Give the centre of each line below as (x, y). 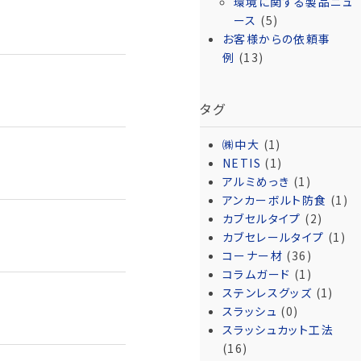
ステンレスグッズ (268, 292)
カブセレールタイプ (274, 237)
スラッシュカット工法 (278, 329)
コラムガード (257, 274)
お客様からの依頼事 (277, 39)
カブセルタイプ (262, 218)
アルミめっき (256, 181)
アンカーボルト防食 (275, 199)
